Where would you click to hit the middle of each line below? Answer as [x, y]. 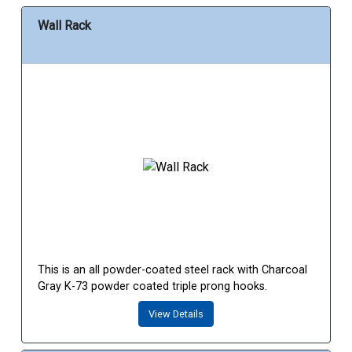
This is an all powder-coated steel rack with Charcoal [172, 270]
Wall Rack [64, 26]
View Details [176, 314]
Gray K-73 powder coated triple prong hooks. [152, 287]
